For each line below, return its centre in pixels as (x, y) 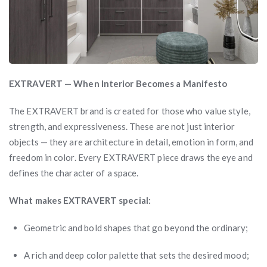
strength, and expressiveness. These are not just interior (122, 126)
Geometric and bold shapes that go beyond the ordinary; (136, 227)
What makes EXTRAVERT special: (80, 200)
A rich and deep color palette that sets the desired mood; (136, 255)
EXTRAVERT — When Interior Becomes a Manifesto (118, 83)
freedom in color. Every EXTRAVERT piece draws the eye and (131, 157)
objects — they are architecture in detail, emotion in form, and (131, 142)
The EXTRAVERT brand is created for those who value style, (130, 111)
